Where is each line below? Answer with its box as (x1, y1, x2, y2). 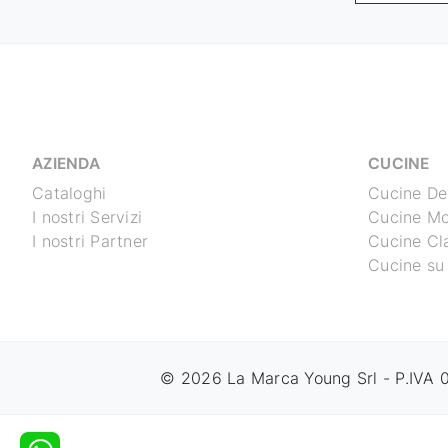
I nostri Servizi (32, 207, 142, 228)
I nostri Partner (32, 231, 148, 252)
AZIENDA (32, 153, 100, 175)
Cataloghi (32, 183, 107, 204)
